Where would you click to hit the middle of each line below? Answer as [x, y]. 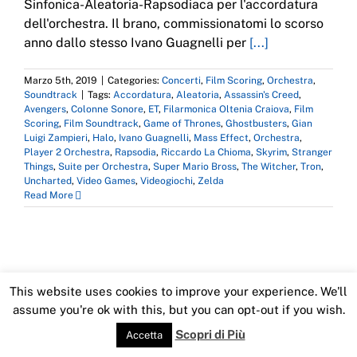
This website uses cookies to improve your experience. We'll [178, 291]
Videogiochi [167, 181]
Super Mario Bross [195, 167]
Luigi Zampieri [56, 138]
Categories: [135, 80]
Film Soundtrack [101, 124]
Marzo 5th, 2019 [61, 80]
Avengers [45, 109]
